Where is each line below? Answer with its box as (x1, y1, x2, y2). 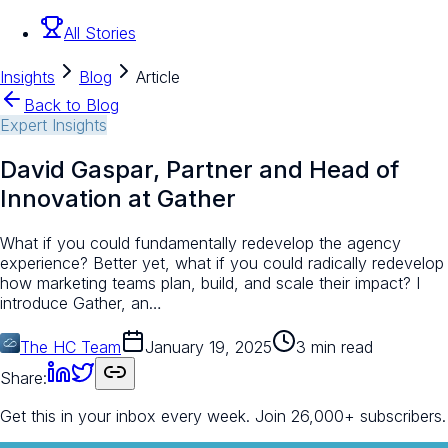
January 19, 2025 (145, 336, 272, 357)
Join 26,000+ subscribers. (255, 405, 446, 426)
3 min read (296, 336, 373, 357)
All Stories (64, 23, 136, 44)
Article (136, 67, 180, 88)
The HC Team (20, 336, 121, 357)
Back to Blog (24, 95, 119, 116)
